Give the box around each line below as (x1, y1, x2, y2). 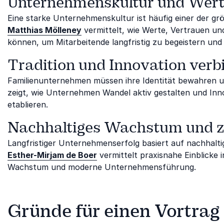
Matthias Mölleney (7, 24, 81, 35)
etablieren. (7, 99, 48, 109)
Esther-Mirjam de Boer (7, 149, 97, 160)
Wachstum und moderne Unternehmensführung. (7, 161, 196, 172)
